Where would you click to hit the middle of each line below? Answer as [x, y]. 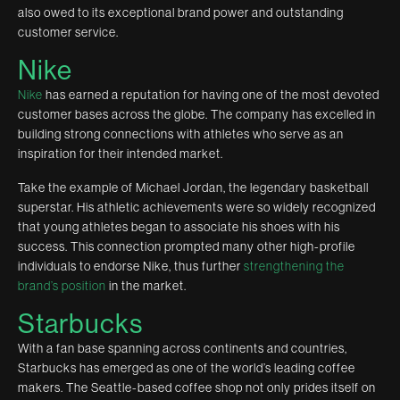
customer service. [68, 32]
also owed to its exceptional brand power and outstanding [181, 12]
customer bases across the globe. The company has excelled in [197, 114]
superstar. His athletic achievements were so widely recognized [197, 207]
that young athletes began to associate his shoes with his [179, 226]
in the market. [146, 285]
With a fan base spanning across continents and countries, [183, 348]
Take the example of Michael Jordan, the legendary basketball [193, 187]
